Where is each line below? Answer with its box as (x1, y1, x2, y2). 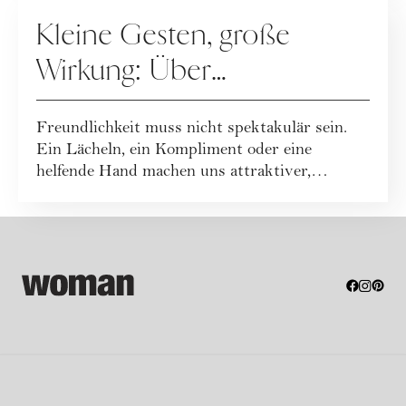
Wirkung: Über (36, 53, 212, 90)
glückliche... (36, 186, 119, 204)
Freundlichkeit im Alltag (36, 88, 319, 125)
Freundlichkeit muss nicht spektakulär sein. (36, 121, 347, 139)
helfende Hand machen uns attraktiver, (36, 164, 311, 182)
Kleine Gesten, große (36, 17, 291, 54)
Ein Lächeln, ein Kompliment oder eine (36, 142, 312, 160)
